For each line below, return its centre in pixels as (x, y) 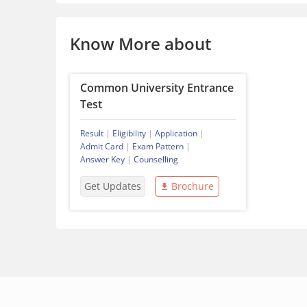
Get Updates (113, 186)
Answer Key (102, 160)
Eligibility (129, 134)
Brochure (192, 186)
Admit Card (102, 147)
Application (176, 134)
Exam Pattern (158, 147)
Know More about (140, 44)
